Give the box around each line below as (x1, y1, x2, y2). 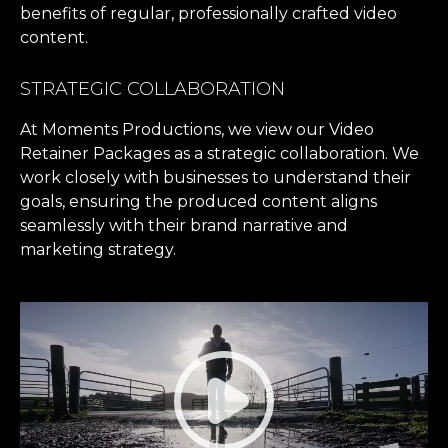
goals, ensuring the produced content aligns (20, 191, 377, 211)
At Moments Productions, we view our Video (20, 119, 374, 139)
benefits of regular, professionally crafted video (20, 3, 397, 23)
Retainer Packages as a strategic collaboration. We (20, 143, 419, 163)
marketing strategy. (20, 239, 176, 259)
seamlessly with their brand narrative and (20, 215, 348, 235)
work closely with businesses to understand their (20, 167, 411, 187)
